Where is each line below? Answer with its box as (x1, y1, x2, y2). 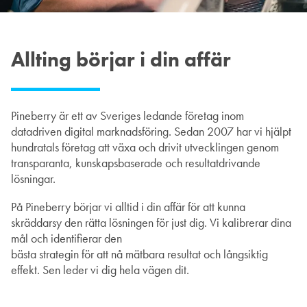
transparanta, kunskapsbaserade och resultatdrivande (11, 155, 260, 171)
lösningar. (11, 171, 56, 186)
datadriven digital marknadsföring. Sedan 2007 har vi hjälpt (11, 123, 291, 139)
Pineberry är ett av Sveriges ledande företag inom (11, 108, 244, 123)
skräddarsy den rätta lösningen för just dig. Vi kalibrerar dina (11, 214, 291, 230)
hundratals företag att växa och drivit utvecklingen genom (11, 139, 279, 155)
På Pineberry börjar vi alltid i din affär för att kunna (11, 199, 245, 214)
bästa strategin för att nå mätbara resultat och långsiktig (11, 246, 268, 262)
